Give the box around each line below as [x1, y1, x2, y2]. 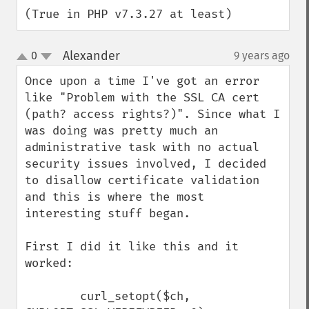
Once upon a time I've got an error [25, 74, 259, 88]
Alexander [62, 48, 120, 63]
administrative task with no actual [25, 140, 259, 154]
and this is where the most [25, 190, 204, 204]
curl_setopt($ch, [25, 289, 80, 303]
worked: [25, 256, 73, 270]
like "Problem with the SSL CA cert [25, 90, 259, 105]
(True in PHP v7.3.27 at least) [25, 7, 232, 21]
